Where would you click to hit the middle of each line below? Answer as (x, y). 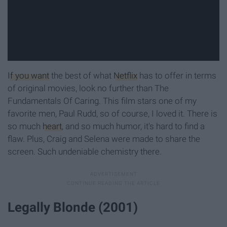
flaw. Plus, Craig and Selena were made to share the (104, 139)
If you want (28, 76)
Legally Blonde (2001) (73, 207)
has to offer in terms (177, 76)
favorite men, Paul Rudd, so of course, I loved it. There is (112, 114)
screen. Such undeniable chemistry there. (85, 152)
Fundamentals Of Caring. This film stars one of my (102, 101)
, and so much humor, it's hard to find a (133, 126)
